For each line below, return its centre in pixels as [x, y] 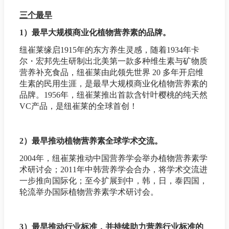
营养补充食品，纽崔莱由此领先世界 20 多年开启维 [111, 73]
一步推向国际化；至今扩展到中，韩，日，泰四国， [113, 181]
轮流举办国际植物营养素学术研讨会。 [89, 192]
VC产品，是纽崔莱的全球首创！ [78, 106]
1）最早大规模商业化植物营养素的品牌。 [95, 33]
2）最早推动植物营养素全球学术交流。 [91, 141]
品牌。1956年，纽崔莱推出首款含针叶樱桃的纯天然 [113, 95]
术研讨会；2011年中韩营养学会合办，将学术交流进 [113, 170]
